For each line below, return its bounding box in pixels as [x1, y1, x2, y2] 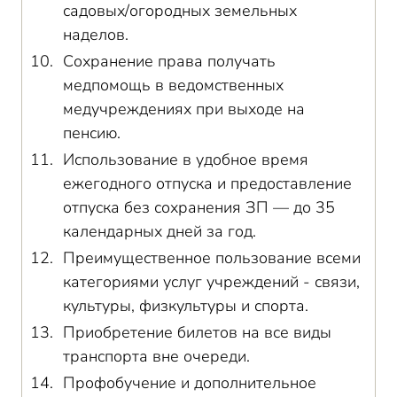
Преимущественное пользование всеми [63, 247, 361, 269]
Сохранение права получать [63, 51, 276, 72]
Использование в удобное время [63, 149, 308, 170]
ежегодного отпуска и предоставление [63, 173, 352, 194]
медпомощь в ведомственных [63, 74, 284, 96]
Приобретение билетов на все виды [63, 322, 331, 343]
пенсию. [63, 122, 121, 144]
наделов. [63, 24, 128, 45]
